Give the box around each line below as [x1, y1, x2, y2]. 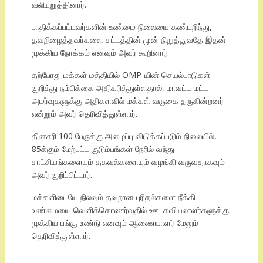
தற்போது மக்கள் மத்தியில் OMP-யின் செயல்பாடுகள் [31, 69, 210, 81]
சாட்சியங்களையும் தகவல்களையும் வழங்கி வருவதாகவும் [31, 156, 225, 168]
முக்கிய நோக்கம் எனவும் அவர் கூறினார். [31, 47, 169, 59]
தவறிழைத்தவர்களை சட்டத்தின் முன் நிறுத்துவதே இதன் [31, 34, 226, 46]
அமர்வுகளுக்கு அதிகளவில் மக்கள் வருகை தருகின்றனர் [31, 95, 224, 107]
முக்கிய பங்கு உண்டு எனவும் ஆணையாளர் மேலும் [31, 217, 198, 229]
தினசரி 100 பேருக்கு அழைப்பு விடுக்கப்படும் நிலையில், [31, 130, 217, 142]
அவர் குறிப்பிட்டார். [31, 169, 92, 181]
